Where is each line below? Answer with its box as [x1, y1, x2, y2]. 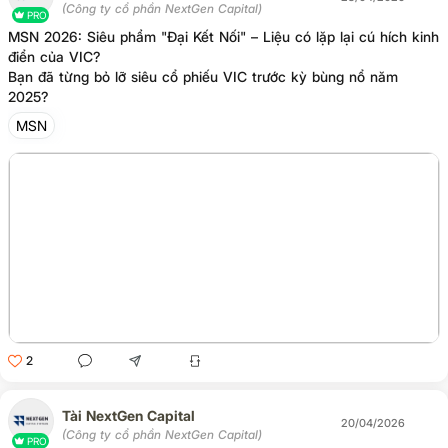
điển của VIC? [8, 48, 100, 65]
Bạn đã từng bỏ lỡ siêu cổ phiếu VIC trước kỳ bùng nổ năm [8, 68, 398, 85]
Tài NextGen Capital [62, 406, 195, 424]
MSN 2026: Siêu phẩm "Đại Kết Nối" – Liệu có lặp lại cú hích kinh [8, 28, 439, 45]
